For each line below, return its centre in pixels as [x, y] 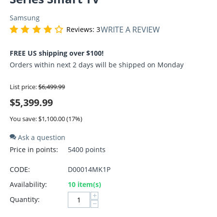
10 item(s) [85, 184]
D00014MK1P [89, 169]
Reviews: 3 [83, 30]
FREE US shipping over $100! [57, 53]
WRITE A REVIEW [130, 29]
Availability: [28, 184]
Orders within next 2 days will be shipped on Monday [97, 64]
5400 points [87, 149]
